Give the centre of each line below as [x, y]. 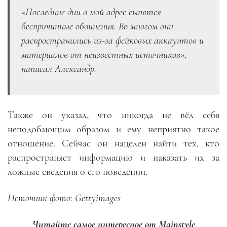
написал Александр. [59, 69]
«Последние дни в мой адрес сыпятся [91, 12]
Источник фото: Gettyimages [64, 198]
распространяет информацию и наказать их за [113, 158]
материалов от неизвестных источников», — [110, 55]
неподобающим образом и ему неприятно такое [113, 129]
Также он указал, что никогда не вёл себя [113, 115]
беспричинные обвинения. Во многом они [97, 26]
